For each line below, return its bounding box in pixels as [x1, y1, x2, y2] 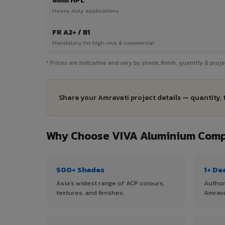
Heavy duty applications [52, 7, 119, 15]
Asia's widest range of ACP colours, [56, 178, 165, 188]
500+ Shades [56, 164, 104, 176]
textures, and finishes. [56, 188, 125, 198]
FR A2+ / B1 [52, 27, 90, 38]
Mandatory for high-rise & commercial [52, 39, 154, 47]
